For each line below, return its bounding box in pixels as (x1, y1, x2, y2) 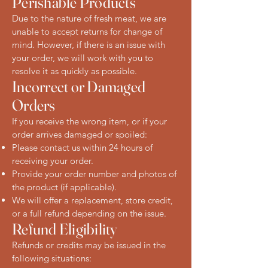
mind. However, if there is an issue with (12, 38, 165, 50)
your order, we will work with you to (12, 51, 153, 63)
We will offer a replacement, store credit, (12, 194, 173, 206)
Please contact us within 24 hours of (12, 141, 153, 153)
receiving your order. (12, 154, 93, 166)
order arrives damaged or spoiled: (12, 128, 147, 140)
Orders (12, 95, 56, 115)
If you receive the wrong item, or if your (12, 115, 167, 127)
